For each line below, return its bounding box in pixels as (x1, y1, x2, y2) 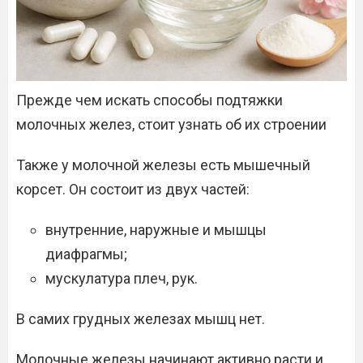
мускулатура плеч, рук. (45, 270, 198, 287)
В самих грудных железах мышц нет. (16, 310, 265, 327)
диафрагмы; (45, 246, 127, 263)
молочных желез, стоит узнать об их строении (16, 116, 327, 133)
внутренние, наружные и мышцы (45, 221, 267, 238)
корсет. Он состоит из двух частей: (16, 181, 250, 198)
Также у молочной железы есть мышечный (16, 156, 310, 173)
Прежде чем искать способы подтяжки (16, 92, 283, 109)
